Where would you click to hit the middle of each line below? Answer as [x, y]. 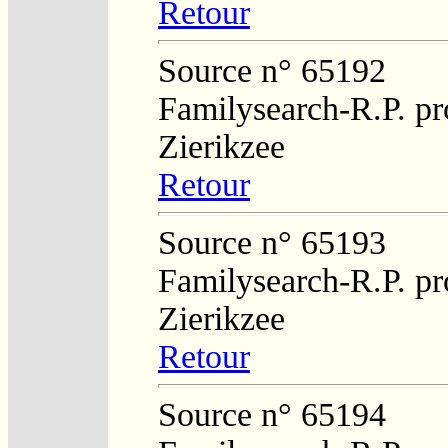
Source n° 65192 [272, 70]
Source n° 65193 [272, 242]
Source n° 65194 [272, 414]
